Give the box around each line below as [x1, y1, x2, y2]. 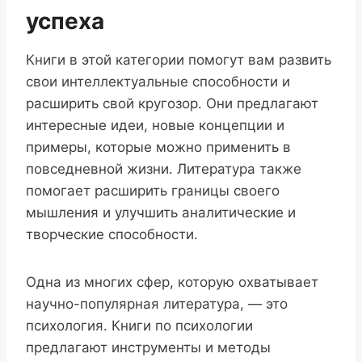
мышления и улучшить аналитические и [26, 204, 296, 221]
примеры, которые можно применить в [26, 139, 291, 156]
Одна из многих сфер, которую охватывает [26, 274, 318, 291]
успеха [26, 7, 104, 36]
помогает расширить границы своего [26, 183, 280, 200]
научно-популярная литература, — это [26, 296, 288, 313]
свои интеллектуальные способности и [26, 74, 290, 90]
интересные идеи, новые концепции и [26, 117, 284, 134]
